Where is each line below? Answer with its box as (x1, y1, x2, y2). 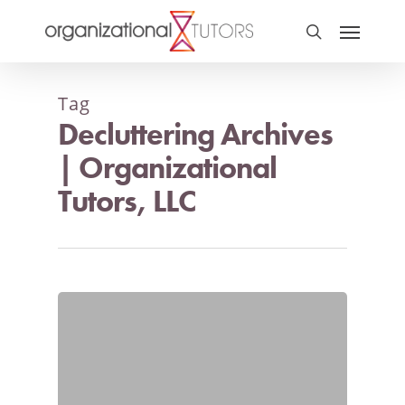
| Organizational (58, 148, 277, 187)
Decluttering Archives (58, 115, 333, 154)
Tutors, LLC (58, 182, 196, 221)
